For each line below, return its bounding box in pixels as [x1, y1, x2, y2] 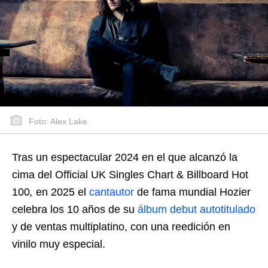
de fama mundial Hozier [134, 185, 251, 198]
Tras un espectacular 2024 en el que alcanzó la [12, 151, 237, 163]
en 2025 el [33, 185, 89, 198]
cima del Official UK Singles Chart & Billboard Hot [12, 168, 248, 181]
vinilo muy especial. [12, 237, 105, 250]
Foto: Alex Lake [26, 116, 87, 126]
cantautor [89, 185, 134, 198]
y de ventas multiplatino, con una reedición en [12, 220, 230, 233]
